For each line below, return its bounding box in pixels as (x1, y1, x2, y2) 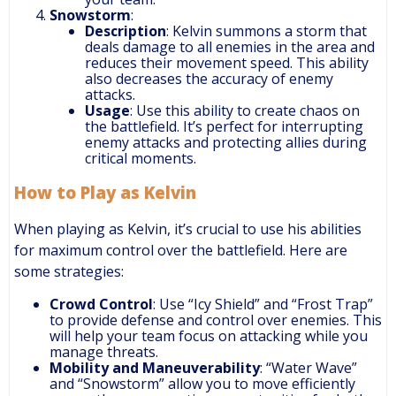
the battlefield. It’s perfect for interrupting (85, 117, 363, 137)
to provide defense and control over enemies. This (49, 309, 382, 330)
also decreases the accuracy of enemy (85, 69, 333, 89)
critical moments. (85, 148, 196, 169)
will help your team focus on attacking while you (49, 325, 368, 346)
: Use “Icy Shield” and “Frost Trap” (153, 293, 373, 314)
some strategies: (14, 261, 124, 281)
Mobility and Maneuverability (49, 357, 260, 377)
